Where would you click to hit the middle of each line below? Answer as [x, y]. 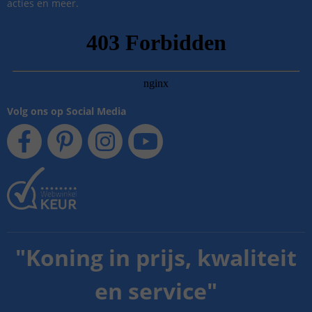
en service [151, 291]
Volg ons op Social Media [67, 111]
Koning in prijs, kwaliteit [161, 258]
